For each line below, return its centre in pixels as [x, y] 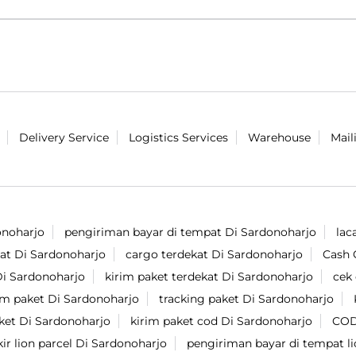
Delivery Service [64, 138]
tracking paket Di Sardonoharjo [246, 299]
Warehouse [279, 138]
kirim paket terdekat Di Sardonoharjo [209, 277]
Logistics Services [178, 138]
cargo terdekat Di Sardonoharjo [214, 255]
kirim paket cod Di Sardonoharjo [221, 321]
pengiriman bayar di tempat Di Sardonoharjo [190, 232]
